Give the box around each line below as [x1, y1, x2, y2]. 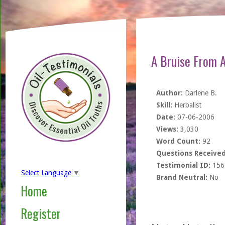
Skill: [156, 101, 172, 109]
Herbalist [172, 101, 201, 109]
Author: [156, 89, 183, 97]
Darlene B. [182, 89, 217, 97]
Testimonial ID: [156, 161, 210, 169]
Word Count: [156, 137, 200, 145]
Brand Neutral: [156, 173, 207, 181]
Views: [156, 125, 178, 133]
